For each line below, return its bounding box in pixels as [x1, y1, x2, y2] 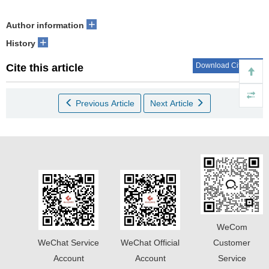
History [6, 38, 35, 48]
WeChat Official [121, 238, 180, 247]
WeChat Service [38, 238, 99, 247]
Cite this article [6, 62, 83, 74]
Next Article [150, 98, 196, 108]
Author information [6, 20, 84, 30]
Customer [213, 238, 250, 247]
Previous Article [76, 98, 134, 108]
